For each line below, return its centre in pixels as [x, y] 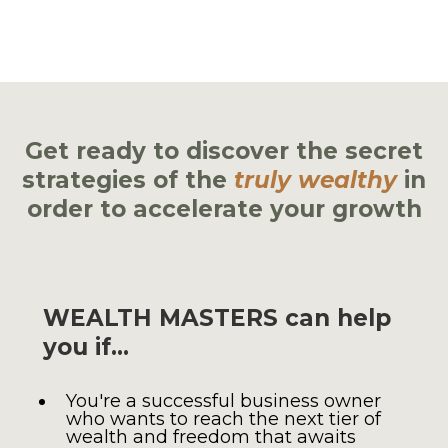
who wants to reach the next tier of [223, 419]
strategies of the [128, 180]
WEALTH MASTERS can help [217, 318]
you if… [86, 347]
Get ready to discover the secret [224, 151]
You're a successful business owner [223, 401]
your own [224, 32]
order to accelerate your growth [224, 209]
